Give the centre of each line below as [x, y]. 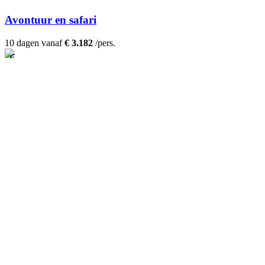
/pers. [104, 43]
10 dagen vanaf [35, 43]
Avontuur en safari [51, 20]
